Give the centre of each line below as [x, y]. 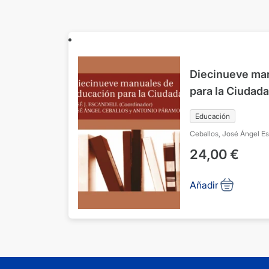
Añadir [204, 185]
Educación [213, 116]
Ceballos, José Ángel [225, 134]
